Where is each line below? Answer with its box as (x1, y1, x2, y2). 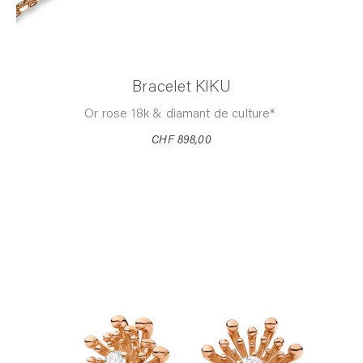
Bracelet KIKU (132, 79, 231, 96)
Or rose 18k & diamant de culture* (84, 107, 279, 121)
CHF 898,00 (152, 135, 211, 147)
